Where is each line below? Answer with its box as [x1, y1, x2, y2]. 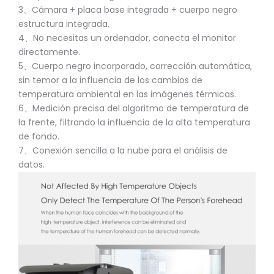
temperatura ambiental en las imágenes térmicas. [18, 87, 236, 100]
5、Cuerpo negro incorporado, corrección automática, [18, 59, 252, 72]
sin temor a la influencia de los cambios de [18, 73, 202, 86]
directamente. [18, 45, 80, 58]
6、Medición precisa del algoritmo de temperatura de [18, 102, 249, 114]
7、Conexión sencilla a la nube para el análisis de [18, 144, 228, 157]
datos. [18, 158, 45, 171]
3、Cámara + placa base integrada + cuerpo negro [18, 3, 237, 16]
